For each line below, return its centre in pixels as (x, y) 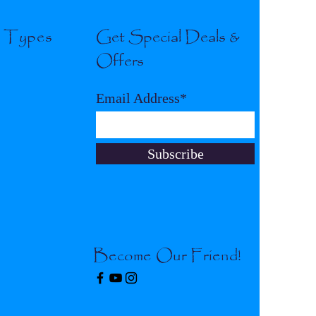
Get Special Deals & (168, 37)
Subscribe (175, 153)
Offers (120, 61)
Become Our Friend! (168, 256)
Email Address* (142, 98)
